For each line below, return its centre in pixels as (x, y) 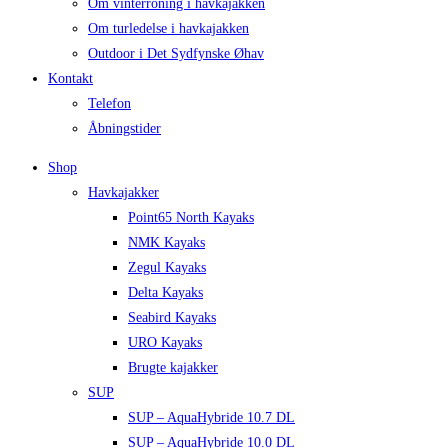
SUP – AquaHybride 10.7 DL (211, 417)
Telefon (109, 103)
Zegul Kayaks (167, 267)
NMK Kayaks (166, 242)
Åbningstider (124, 128)
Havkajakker (123, 192)
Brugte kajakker (173, 367)
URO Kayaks (165, 342)
